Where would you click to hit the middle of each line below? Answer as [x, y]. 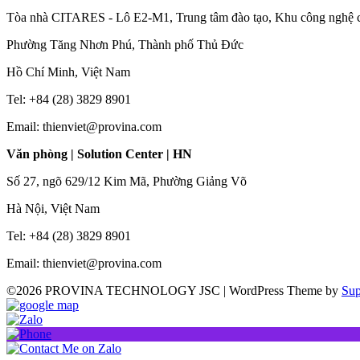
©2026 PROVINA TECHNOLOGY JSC [115, 290]
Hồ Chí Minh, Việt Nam [68, 72]
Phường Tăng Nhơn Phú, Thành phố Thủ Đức [125, 44]
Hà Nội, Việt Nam [53, 208]
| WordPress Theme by [282, 290]
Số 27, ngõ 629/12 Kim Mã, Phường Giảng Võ [127, 181]
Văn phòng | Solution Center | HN [99, 153]
